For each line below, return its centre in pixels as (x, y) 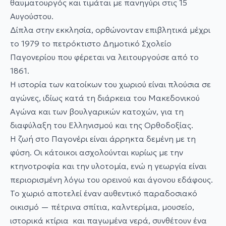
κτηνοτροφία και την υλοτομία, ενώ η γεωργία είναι (108, 166)
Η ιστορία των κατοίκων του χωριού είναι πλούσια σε (110, 84)
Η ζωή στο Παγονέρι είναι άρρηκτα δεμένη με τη (103, 139)
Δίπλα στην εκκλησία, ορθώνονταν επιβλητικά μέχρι (110, 30)
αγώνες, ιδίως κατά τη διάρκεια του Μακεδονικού (105, 98)
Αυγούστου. (32, 16)
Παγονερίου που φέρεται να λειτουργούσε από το (104, 57)
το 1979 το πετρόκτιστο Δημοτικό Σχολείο (91, 43)
